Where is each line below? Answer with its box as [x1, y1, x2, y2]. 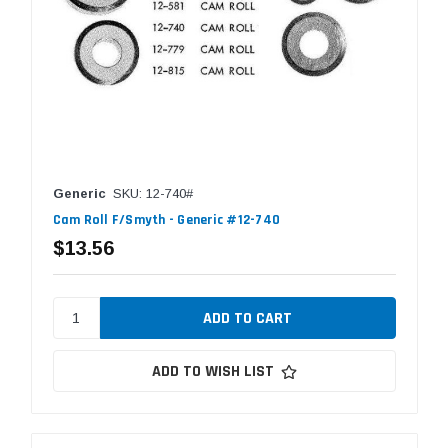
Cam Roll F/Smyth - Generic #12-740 [52, 211, 280, 230]
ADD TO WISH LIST [151, 361, 274, 383]
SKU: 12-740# [112, 186, 193, 202]
